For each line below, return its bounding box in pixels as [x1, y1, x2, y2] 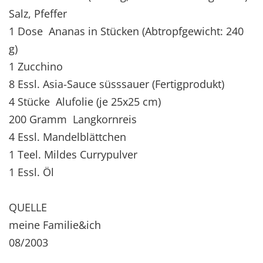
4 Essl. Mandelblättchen [9, 129, 126, 144]
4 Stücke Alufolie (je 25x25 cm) [9, 94, 161, 109]
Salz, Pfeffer [9, 6, 67, 21]
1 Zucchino [9, 59, 63, 73]
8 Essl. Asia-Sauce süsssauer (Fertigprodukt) [9, 76, 224, 91]
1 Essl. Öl [9, 164, 54, 179]
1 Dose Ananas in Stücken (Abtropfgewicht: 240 [9, 23, 244, 38]
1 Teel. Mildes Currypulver [9, 147, 137, 161]
